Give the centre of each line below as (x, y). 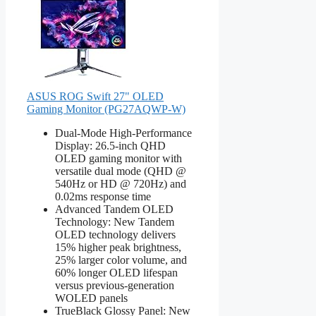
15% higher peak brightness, (118, 247)
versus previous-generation (115, 285)
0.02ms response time (103, 196)
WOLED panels (91, 298)
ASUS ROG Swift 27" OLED (95, 96)
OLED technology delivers (115, 234)
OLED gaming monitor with (119, 158)
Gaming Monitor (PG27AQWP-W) (106, 109)
